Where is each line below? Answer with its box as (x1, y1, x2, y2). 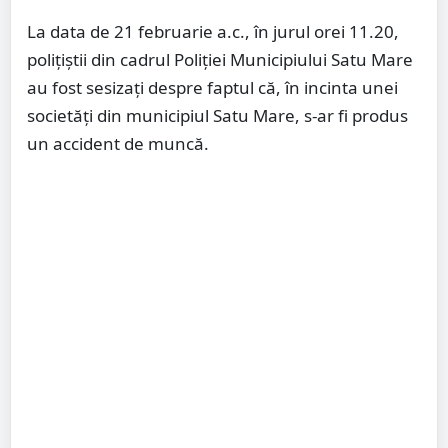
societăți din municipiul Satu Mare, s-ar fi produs (27, 104, 408, 128)
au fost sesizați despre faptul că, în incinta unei (27, 76, 398, 100)
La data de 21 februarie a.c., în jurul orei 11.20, (27, 20, 399, 44)
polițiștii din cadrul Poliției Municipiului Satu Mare (27, 48, 413, 72)
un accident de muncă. (27, 132, 209, 156)
